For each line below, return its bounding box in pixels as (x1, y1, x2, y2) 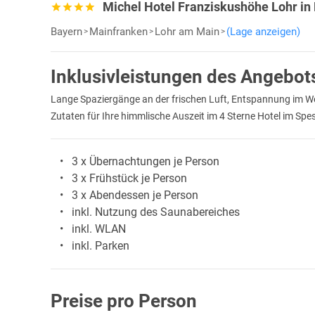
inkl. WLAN (72, 222, 126, 236)
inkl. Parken (72, 239, 129, 253)
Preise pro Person (51, 290, 197, 312)
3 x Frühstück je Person (72, 172, 187, 186)
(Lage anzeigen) (226, 25, 300, 39)
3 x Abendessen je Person (72, 188, 198, 202)
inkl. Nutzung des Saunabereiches (72, 205, 240, 219)
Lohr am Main (155, 25, 219, 39)
